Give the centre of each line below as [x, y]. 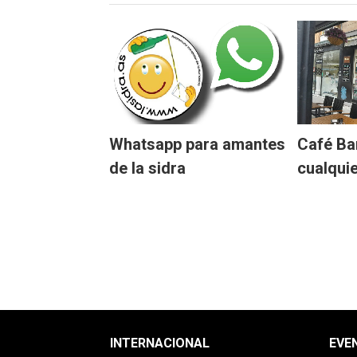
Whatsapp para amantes [197, 144]
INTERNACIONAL [159, 343]
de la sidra [147, 168]
